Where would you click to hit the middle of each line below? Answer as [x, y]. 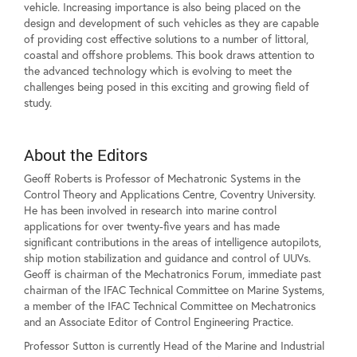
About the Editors [86, 155]
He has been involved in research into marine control [150, 210]
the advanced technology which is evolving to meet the [158, 71]
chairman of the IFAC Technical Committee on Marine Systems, [174, 290]
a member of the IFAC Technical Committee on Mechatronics [170, 306]
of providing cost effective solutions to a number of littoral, [166, 39]
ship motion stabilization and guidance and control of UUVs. [167, 258]
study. [38, 103]
